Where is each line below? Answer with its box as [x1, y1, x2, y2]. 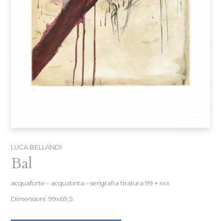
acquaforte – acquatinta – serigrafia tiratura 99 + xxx [11, 180, 170, 187]
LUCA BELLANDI [11, 143, 62, 151]
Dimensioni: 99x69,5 [11, 195, 73, 203]
